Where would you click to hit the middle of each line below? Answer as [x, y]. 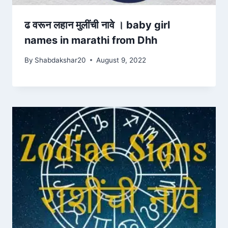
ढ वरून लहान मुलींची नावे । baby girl [97, 25]
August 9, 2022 [121, 60]
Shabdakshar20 [61, 60]
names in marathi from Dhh [91, 40]
